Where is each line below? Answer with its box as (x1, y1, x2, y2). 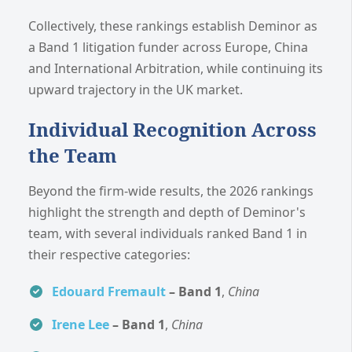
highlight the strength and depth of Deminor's (28, 203, 306, 221)
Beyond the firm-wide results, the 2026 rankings (28, 181, 313, 200)
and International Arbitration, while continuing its (28, 59, 323, 77)
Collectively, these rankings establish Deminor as (28, 16, 317, 35)
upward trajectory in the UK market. (28, 80, 243, 98)
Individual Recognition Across (28, 115, 317, 142)
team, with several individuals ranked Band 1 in (28, 224, 307, 242)
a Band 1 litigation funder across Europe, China (28, 38, 308, 56)
